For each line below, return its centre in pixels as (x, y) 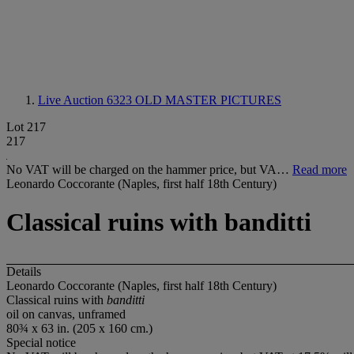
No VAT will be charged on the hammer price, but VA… (149, 169)
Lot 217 (26, 127)
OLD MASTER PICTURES (208, 100)
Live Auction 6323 (87, 100)
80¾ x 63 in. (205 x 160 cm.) (79, 328)
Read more (320, 169)
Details (24, 271)
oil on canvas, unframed (66, 314)
